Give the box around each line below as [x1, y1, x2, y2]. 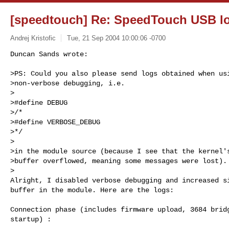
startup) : [10, 215, 51, 223]
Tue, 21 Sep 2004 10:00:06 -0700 [66, 34, 166, 42]
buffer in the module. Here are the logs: [10, 186, 174, 194]
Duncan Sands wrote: [10, 50, 88, 58]
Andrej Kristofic [10, 34, 56, 42]
